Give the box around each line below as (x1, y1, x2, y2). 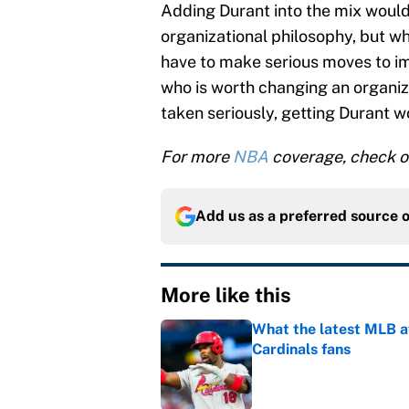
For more (161, 147, 233, 167)
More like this (161, 283, 291, 308)
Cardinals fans (252, 341, 351, 359)
